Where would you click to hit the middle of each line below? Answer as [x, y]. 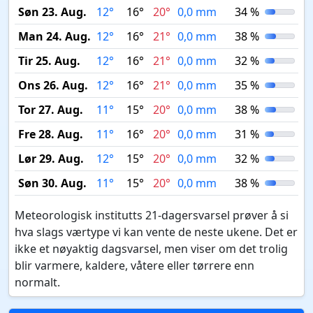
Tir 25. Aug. [49, 61]
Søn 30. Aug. [52, 183]
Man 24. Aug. [54, 36]
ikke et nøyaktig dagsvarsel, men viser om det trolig [151, 249]
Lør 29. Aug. [51, 159]
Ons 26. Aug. [53, 85]
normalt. [37, 282]
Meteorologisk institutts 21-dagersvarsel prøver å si [152, 215]
